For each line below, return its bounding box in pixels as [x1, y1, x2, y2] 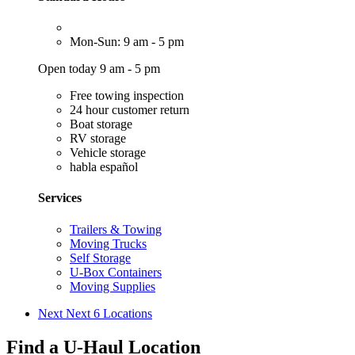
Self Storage [70, 250, 131, 265]
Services [38, 191, 82, 205]
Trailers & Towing [70, 222, 162, 236]
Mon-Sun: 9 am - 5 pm [70, 35, 184, 49]
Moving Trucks [70, 236, 147, 250]
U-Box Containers [70, 265, 162, 279]
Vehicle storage [70, 146, 146, 160]
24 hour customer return [70, 103, 189, 117]
